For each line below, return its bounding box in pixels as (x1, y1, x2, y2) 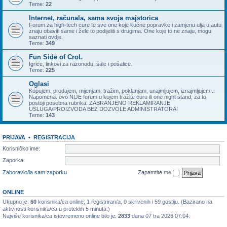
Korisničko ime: (3, 145, 40, 152)
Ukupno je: (3, 198, 30, 205)
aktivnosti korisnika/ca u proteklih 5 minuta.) (3, 205, 110, 212)
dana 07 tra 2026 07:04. (130, 212, 190, 219)
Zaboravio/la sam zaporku (3, 169, 67, 175)
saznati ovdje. (29, 34, 63, 40)
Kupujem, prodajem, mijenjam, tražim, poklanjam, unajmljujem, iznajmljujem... (29, 88, 215, 94)
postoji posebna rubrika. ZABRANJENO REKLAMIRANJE (29, 100, 170, 106)
